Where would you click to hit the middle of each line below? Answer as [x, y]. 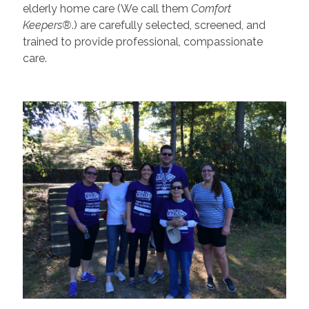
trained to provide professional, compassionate [142, 41]
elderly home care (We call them [107, 8]
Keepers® [47, 25]
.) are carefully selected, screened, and [168, 25]
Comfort [211, 8]
